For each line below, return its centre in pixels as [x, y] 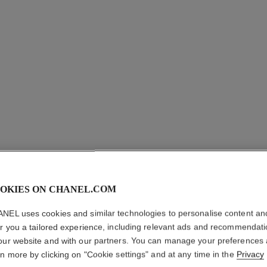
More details [222, 240]
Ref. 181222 [222, 260]
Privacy [250, 254]
